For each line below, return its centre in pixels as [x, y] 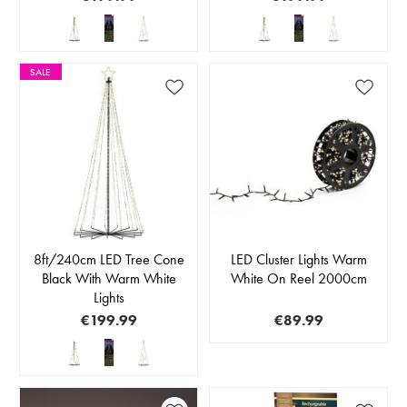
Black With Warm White [109, 279]
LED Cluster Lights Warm [298, 260]
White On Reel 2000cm [298, 279]
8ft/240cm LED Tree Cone [109, 260]
